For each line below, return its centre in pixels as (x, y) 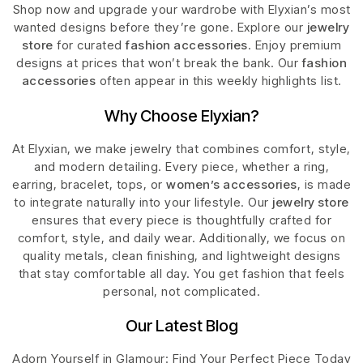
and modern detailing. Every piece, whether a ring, (181, 166)
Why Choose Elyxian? (181, 115)
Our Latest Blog (181, 325)
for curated (89, 45)
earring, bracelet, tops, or (89, 184)
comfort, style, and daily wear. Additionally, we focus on (181, 237)
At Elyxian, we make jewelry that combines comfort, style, (181, 148)
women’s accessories (232, 184)
